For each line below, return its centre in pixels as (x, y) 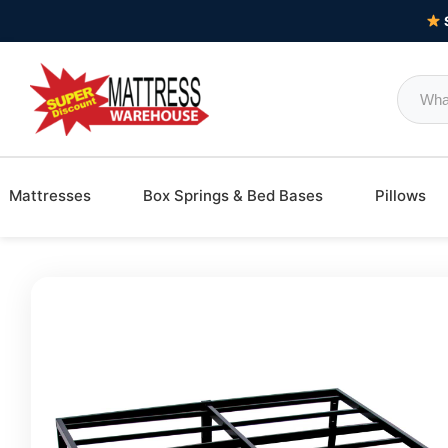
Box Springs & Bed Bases (232, 195)
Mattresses (49, 195)
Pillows (400, 195)
